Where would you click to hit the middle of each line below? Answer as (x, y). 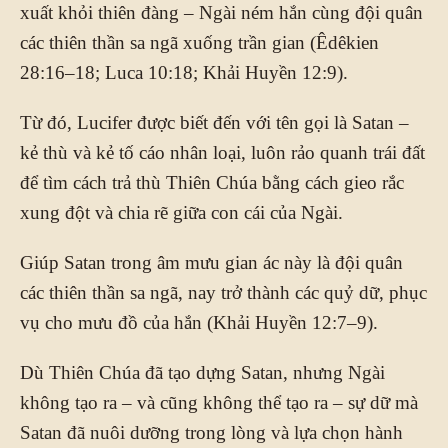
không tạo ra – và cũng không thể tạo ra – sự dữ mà (219, 402)
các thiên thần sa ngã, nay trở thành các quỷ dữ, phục (223, 292)
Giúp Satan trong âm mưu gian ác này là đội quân (211, 262)
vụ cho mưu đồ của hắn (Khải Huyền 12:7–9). (199, 322)
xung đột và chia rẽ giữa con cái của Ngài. (181, 212)
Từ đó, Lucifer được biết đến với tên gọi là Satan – (214, 122)
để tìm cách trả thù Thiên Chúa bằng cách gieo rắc (212, 182)
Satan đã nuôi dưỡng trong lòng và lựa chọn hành (211, 432)
